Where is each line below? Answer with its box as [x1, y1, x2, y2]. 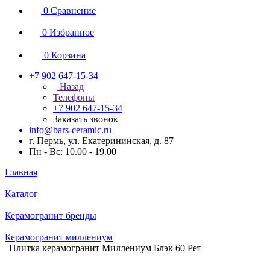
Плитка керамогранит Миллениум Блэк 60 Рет [9, 243, 201, 253]
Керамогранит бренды [5, 210, 96, 221]
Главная [5, 167, 37, 177]
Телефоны [53, 92, 95, 102]
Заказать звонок [53, 114, 118, 124]
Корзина [51, 50, 86, 60]
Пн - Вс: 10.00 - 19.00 [29, 146, 116, 157]
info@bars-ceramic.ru [29, 125, 111, 135]
